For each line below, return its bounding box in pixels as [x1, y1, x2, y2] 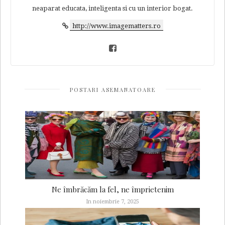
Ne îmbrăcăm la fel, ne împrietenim [51, 184, 174, 195]
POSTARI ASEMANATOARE [69, 86, 156, 94]
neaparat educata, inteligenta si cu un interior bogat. [32, 5, 193, 13]
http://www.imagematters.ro [72, 22, 161, 30]
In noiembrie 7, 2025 [86, 198, 139, 205]
